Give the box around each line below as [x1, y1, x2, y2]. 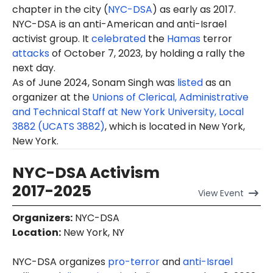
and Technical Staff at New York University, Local [12, 104, 244, 119]
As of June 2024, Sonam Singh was [12, 75, 177, 90]
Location [12, 225, 58, 239]
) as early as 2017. [152, 2, 236, 16]
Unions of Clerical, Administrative [92, 90, 249, 104]
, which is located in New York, [105, 119, 245, 133]
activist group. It [12, 31, 91, 46]
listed [177, 75, 203, 90]
